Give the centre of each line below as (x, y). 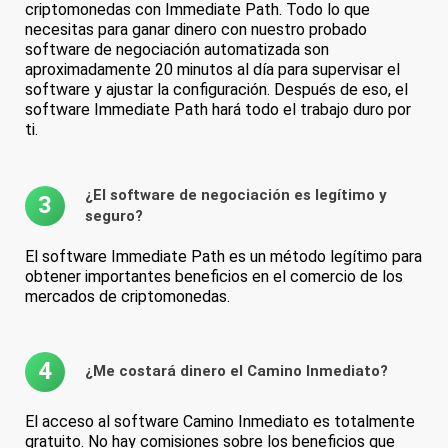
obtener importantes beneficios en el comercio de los (214, 276)
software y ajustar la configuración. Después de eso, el (216, 89)
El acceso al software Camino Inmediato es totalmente (220, 421)
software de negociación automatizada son (177, 49)
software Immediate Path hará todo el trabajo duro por (218, 109)
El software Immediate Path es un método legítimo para (223, 256)
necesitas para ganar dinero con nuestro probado (196, 29)
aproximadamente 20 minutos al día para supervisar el (212, 69)
